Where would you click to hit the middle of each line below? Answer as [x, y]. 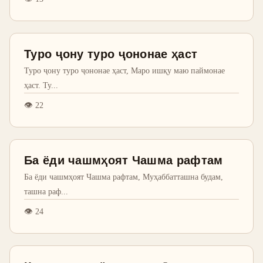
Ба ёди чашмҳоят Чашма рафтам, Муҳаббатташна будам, [124, 177]
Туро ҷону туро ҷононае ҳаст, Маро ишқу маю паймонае [124, 70]
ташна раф [43, 191]
